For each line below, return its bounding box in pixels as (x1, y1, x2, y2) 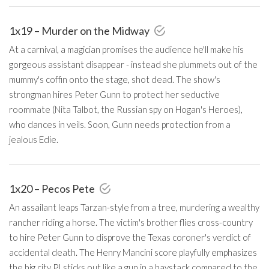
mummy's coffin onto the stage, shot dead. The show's (9, 73, 220, 85)
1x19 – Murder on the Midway (9, 23, 151, 37)
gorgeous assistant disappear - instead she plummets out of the (9, 58, 258, 70)
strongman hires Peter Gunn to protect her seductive (9, 88, 220, 100)
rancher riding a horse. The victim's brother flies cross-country (9, 216, 253, 228)
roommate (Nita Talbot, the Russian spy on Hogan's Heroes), (9, 103, 243, 115)
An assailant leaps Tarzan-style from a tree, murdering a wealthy (9, 201, 259, 213)
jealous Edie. (9, 133, 58, 145)
